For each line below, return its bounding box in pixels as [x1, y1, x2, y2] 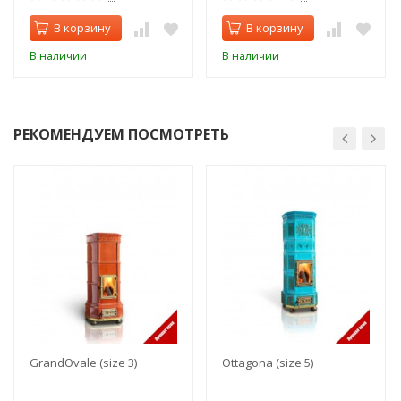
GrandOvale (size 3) [30, 354, 137, 371]
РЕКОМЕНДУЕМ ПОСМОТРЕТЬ [13, 124, 229, 144]
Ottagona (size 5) [222, 354, 313, 371]
